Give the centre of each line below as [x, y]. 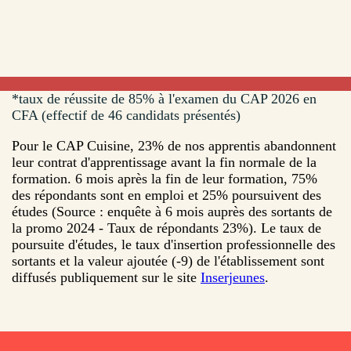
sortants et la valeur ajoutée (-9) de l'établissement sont [168, 261]
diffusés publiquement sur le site [106, 277]
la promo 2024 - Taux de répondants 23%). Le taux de [166, 228]
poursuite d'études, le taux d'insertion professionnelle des [174, 244]
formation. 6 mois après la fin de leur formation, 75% [165, 178]
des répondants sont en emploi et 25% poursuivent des [166, 195]
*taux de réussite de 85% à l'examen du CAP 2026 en [164, 98]
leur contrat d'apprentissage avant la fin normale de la [164, 162]
